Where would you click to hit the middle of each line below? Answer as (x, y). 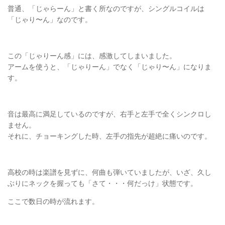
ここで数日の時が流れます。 (53, 202)
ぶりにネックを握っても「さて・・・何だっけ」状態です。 (102, 184)
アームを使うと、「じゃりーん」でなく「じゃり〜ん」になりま (109, 67)
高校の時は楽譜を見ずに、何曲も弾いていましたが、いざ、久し (109, 173)
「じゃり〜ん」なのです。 (50, 19)
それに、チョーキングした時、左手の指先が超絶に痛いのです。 (109, 136)
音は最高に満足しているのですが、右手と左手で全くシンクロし (109, 114)
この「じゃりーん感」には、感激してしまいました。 (92, 55)
